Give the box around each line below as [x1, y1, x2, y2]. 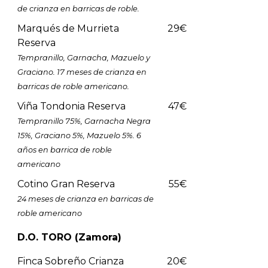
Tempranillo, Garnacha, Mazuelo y [17, 53, 150, 62]
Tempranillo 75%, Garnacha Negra [17, 116, 151, 126]
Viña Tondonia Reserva [17, 100, 126, 112]
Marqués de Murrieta [17, 22, 119, 34]
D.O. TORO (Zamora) [17, 231, 121, 243]
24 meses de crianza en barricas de [17, 194, 154, 203]
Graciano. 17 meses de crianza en [17, 67, 147, 77]
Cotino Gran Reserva [17, 178, 115, 190]
